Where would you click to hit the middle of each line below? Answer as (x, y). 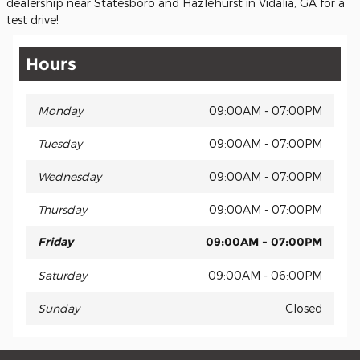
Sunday (59, 308)
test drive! (33, 19)
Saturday (62, 275)
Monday (60, 110)
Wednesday (70, 176)
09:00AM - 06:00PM (265, 275)
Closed (304, 308)
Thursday (62, 209)
